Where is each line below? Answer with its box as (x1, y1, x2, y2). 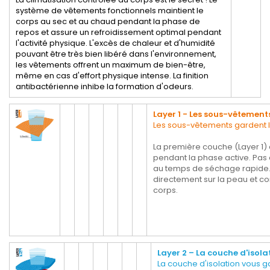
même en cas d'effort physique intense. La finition (16, 70, 209, 82)
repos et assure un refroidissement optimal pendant (16, 27, 221, 39)
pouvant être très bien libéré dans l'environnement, (16, 48, 216, 60)
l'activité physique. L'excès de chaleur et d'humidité (16, 37, 215, 49)
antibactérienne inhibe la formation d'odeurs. (16, 81, 193, 93)
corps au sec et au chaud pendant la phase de (16, 16, 200, 28)
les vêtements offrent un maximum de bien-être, (16, 59, 206, 71)
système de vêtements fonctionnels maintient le (16, 5, 204, 17)
